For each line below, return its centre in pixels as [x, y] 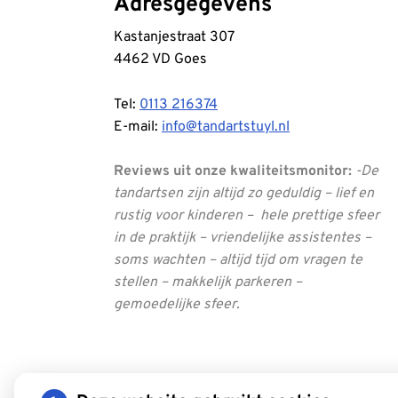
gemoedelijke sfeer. [177, 305]
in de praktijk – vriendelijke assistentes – [243, 239]
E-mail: [138, 127]
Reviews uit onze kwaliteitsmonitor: [233, 172]
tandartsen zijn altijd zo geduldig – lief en [244, 194]
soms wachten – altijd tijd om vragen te [238, 261]
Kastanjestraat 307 [174, 37]
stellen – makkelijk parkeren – [208, 283]
